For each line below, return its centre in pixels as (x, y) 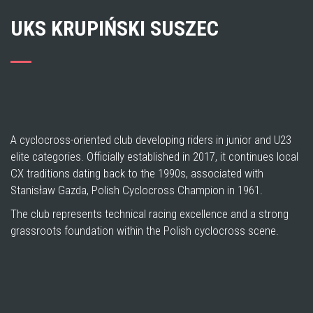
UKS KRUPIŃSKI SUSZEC (115, 28)
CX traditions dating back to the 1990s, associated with (137, 173)
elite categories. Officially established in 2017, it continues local (154, 156)
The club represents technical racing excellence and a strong (150, 214)
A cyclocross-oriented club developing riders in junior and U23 (151, 140)
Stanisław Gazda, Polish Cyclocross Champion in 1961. (137, 190)
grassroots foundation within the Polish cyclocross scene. (145, 231)
